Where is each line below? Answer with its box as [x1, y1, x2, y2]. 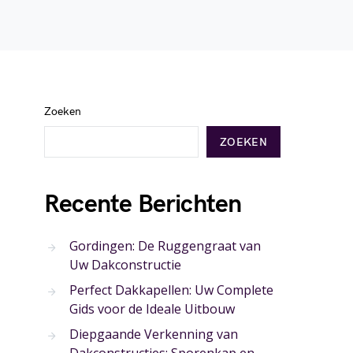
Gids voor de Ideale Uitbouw [69, 300, 235, 318]
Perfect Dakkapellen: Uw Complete [69, 281, 273, 299]
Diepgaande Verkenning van [69, 325, 238, 343]
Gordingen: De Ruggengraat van [69, 237, 261, 255]
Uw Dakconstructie [69, 256, 181, 273]
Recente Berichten [44, 189, 242, 220]
